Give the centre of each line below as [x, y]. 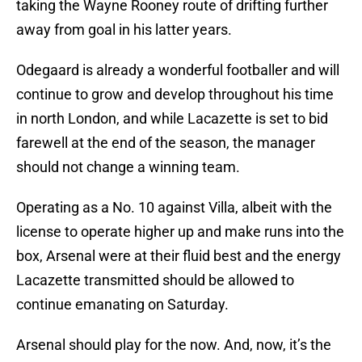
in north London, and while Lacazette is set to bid [172, 119]
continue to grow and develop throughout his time [175, 95]
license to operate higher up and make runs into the [180, 232]
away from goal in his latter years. [124, 30]
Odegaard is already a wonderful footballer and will [178, 70]
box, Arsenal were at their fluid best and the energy [179, 256]
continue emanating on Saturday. [122, 305]
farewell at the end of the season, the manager [166, 143]
